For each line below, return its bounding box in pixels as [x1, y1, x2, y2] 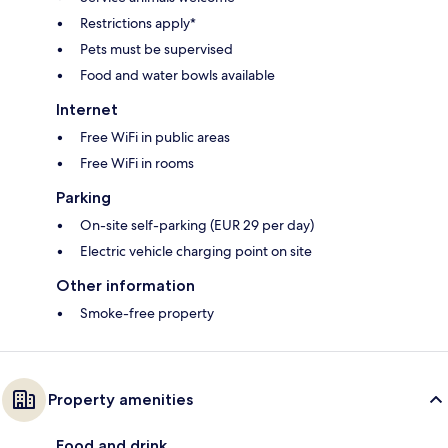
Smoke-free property [80, 303, 214, 322]
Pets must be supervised [80, 39, 233, 58]
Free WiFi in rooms [80, 153, 194, 172]
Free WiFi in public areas [80, 127, 230, 146]
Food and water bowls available [80, 65, 275, 84]
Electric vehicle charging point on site [80, 241, 312, 260]
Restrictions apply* [80, 13, 196, 32]
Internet [56, 99, 118, 119]
